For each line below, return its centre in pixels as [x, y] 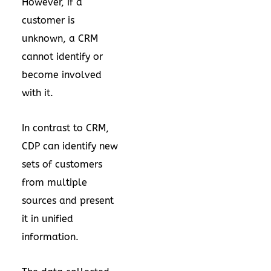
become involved [62, 75]
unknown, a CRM [60, 38]
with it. [38, 93]
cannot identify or [62, 57]
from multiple [54, 182]
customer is [48, 20]
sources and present [68, 201]
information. [50, 237]
